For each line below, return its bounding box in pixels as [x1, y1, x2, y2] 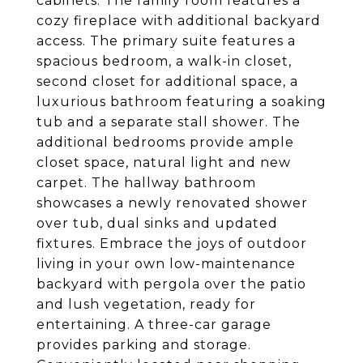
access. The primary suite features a [36, 33, 296, 49]
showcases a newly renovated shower [36, 195, 308, 211]
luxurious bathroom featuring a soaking [36, 94, 327, 109]
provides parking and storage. [36, 337, 251, 352]
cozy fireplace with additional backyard [36, 13, 321, 28]
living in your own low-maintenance [36, 256, 296, 271]
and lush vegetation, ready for [36, 297, 256, 312]
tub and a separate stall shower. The [36, 114, 301, 130]
